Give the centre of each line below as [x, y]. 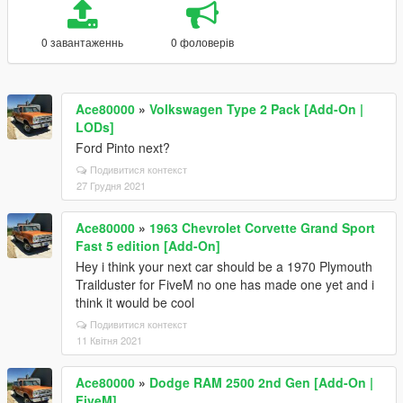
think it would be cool [135, 302]
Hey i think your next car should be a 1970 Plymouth [224, 266]
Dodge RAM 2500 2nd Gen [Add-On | [261, 382]
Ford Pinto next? [123, 148]
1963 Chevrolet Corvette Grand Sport [262, 228]
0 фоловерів [202, 42]
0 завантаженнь [82, 42]
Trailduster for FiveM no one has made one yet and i [225, 284]
